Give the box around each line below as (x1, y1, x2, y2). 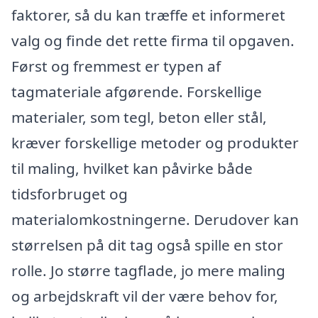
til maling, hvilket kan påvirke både (11, 158, 253, 178)
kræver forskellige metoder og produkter (11, 132, 299, 153)
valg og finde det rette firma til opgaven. (11, 30, 295, 50)
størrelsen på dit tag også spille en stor (11, 234, 283, 255)
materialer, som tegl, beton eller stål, (11, 106, 267, 127)
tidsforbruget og (11, 183, 128, 204)
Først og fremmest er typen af (11, 55, 221, 76)
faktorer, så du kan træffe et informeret (11, 4, 285, 25)
